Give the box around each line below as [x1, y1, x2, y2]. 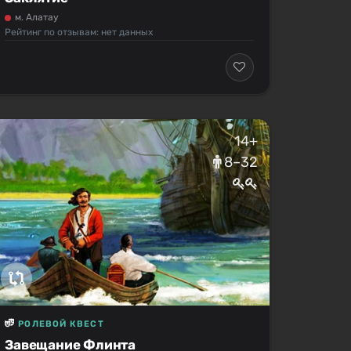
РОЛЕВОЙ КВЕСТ [18, 318, 104, 329]
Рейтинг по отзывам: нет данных [5, 26, 154, 38]
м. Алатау [15, 11, 60, 23]
